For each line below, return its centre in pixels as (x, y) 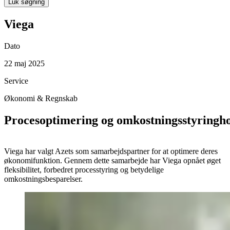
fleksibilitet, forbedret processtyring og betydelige (84, 169)
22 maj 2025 (24, 63)
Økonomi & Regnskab (41, 98)
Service (16, 81)
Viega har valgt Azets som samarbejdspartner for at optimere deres (111, 151)
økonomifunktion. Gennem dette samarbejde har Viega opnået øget (112, 160)
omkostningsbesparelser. (43, 179)
